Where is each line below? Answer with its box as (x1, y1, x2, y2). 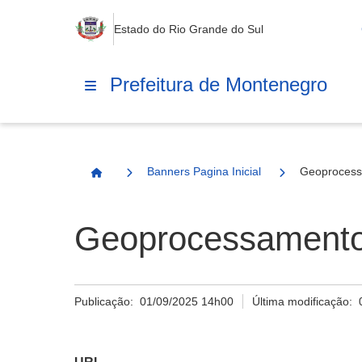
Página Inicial (95, 173, 170, 186)
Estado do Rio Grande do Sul (114, 23, 263, 36)
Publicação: (74, 295, 140, 308)
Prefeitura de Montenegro (110, 73, 327, 95)
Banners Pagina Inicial (147, 165, 261, 178)
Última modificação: (252, 295, 360, 308)
